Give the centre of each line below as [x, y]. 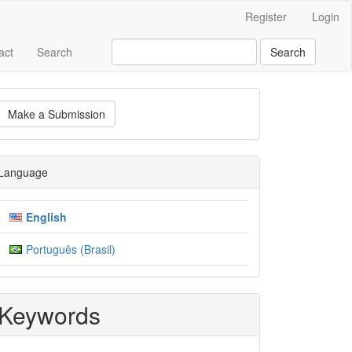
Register [266, 16]
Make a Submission [57, 114]
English [46, 217]
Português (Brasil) [71, 249]
